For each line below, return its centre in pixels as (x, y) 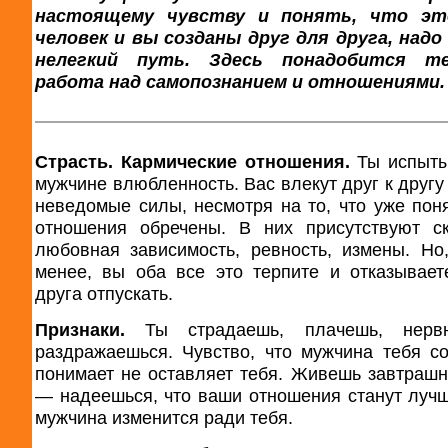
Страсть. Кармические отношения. (192, 162)
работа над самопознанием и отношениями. (240, 82)
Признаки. (80, 330)
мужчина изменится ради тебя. (164, 418)
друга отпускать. (104, 294)
